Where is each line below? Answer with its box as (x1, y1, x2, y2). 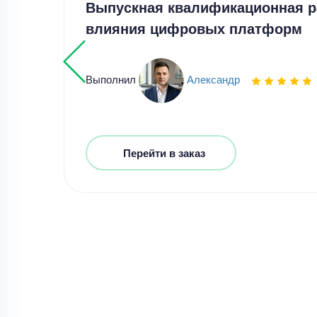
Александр (186, 71, 240, 86)
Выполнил (85, 71, 139, 86)
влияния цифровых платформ (85, 18, 302, 38)
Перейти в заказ (122, 145, 205, 161)
